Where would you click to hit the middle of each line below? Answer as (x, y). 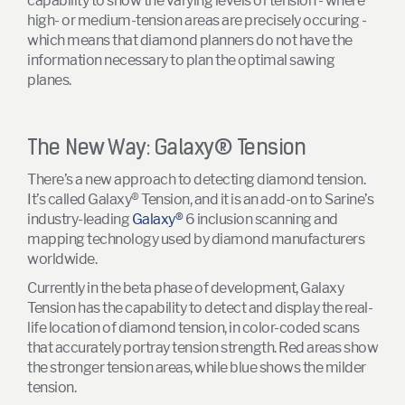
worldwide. (62, 259)
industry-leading (80, 219)
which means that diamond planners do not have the (190, 40)
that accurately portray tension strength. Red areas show (202, 347)
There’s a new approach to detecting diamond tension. (196, 179)
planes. (49, 80)
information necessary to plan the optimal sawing (181, 60)
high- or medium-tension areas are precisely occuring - (197, 20)
